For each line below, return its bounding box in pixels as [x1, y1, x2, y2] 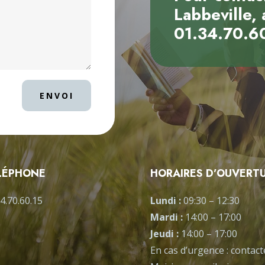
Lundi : [150, 193, 183, 207]
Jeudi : [150, 227, 181, 240]
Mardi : [150, 210, 185, 224]
